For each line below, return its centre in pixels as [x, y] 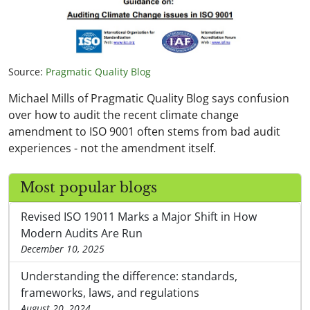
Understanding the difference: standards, [129, 276]
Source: [27, 71]
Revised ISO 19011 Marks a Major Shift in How [139, 216]
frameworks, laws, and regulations [110, 292]
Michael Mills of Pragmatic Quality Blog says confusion [149, 98]
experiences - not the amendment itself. [112, 148]
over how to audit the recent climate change [124, 115]
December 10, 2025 [63, 248]
